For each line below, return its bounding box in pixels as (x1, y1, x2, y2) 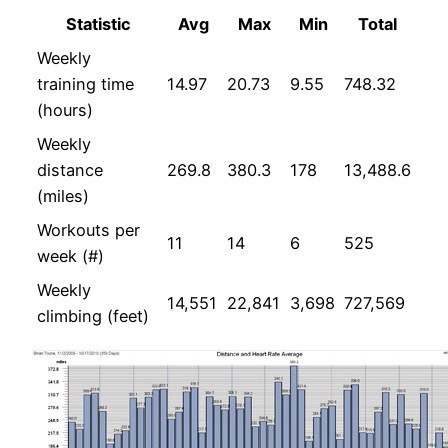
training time (37, 73, 134, 94)
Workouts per (37, 219, 140, 240)
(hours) (37, 99, 93, 120)
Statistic (65, 13, 131, 34)
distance (37, 159, 103, 180)
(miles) (37, 185, 89, 206)
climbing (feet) (37, 305, 149, 326)
